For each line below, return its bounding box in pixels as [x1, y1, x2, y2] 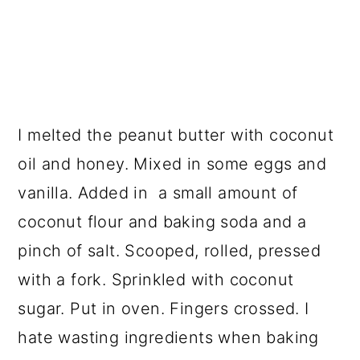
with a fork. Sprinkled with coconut [18, 269, 294, 289]
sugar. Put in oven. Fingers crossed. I [18, 298, 309, 318]
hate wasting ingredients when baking [18, 327, 319, 347]
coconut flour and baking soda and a [18, 211, 307, 231]
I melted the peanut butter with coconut [18, 125, 333, 145]
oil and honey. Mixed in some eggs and [18, 153, 327, 174]
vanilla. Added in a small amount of [18, 182, 298, 202]
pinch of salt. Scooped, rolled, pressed [18, 240, 321, 260]
